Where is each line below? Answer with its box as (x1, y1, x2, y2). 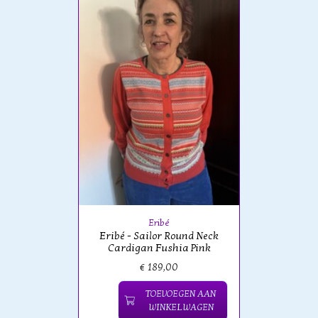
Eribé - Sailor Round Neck (99, 230, 219, 243)
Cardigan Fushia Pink (107, 242, 211, 255)
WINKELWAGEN (148, 302, 214, 314)
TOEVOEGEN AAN (146, 288, 216, 300)
